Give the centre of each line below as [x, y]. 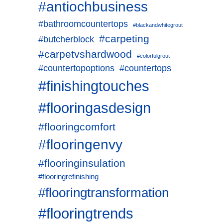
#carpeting [124, 39]
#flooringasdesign [95, 108]
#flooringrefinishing [68, 177]
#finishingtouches [94, 86]
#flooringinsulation [82, 163]
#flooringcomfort [77, 127]
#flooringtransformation [104, 193]
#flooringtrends [86, 213]
